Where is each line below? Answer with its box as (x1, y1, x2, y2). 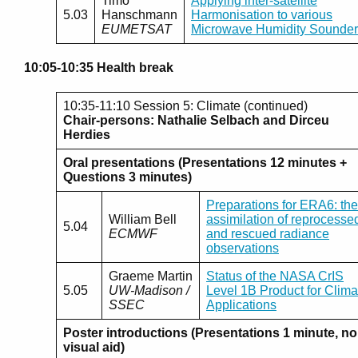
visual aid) (63, 340, 125, 355)
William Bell (109, 213, 177, 227)
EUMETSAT (101, 22, 172, 36)
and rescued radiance (206, 227, 329, 241)
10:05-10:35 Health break (24, 60, 173, 74)
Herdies (63, 128, 113, 142)
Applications (206, 298, 276, 312)
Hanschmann (101, 7, 177, 22)
